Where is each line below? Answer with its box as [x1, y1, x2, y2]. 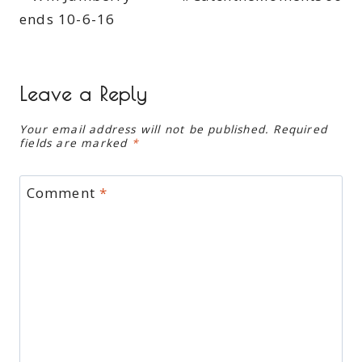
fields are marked [19, 134, 132, 150]
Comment [26, 183, 100, 203]
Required [273, 120, 328, 137]
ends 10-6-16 [19, 10, 116, 29]
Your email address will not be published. [19, 120, 270, 137]
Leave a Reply [19, 82, 148, 105]
